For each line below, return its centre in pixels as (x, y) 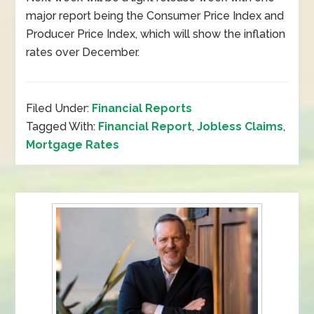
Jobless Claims (240, 127)
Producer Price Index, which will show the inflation (156, 34)
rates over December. (83, 52)
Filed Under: (59, 108)
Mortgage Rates (73, 145)
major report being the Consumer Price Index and (155, 16)
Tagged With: (62, 127)
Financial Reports (142, 108)
